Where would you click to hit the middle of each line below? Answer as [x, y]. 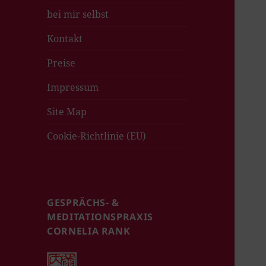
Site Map [67, 112]
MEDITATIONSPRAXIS [100, 217]
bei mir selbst [78, 15]
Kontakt [65, 39]
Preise [61, 63]
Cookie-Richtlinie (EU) [97, 136]
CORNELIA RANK [89, 231]
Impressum [73, 88]
